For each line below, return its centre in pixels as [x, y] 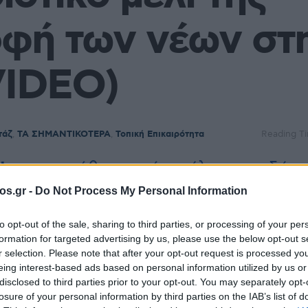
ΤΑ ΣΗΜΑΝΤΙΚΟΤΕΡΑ [64, 134]
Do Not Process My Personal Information [141, 190]
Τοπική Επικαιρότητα [160, 134]
